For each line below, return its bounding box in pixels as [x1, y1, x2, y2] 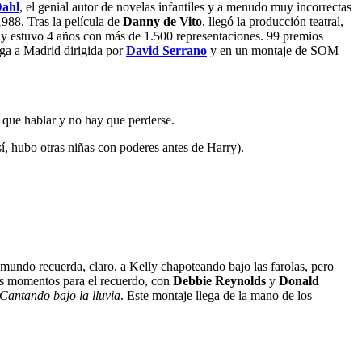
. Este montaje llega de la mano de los [120, 288, 312, 302]
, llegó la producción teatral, [202, 15, 343, 29]
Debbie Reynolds [173, 273, 266, 288]
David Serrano [126, 44, 207, 58]
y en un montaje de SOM [207, 44, 339, 58]
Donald [279, 273, 319, 288]
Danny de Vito [123, 15, 202, 29]
